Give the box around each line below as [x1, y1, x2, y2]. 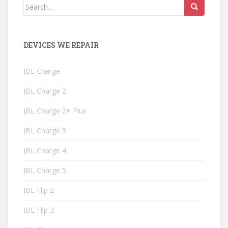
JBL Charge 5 [23, 165, 66, 175]
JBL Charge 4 [23, 145, 66, 155]
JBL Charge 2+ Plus [23, 105, 87, 116]
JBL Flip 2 [23, 185, 54, 195]
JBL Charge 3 [23, 125, 66, 135]
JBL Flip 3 [23, 205, 54, 215]
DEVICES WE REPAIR [23, 40, 99, 50]
